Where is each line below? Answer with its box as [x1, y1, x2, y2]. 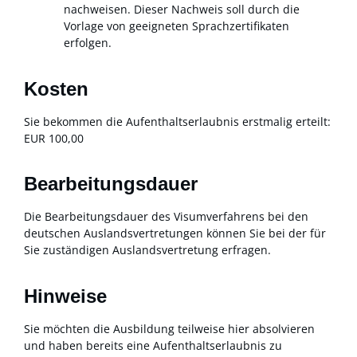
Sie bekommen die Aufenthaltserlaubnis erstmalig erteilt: [24, 113, 331, 129]
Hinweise [24, 284, 107, 307]
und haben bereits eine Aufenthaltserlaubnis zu [24, 337, 282, 353]
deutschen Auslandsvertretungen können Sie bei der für [24, 226, 326, 241]
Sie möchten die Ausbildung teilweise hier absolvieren [24, 320, 315, 336]
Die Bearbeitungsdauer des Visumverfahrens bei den [24, 209, 308, 225]
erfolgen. [64, 34, 112, 50]
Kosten [24, 77, 88, 100]
